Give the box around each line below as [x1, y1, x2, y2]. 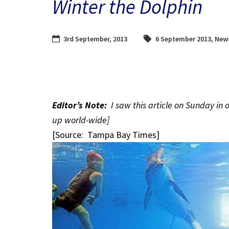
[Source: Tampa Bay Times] [52, 128, 159, 141]
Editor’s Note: [52, 99, 107, 111]
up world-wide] [52, 113, 109, 126]
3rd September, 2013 [63, 34, 127, 43]
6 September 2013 [155, 34, 211, 43]
